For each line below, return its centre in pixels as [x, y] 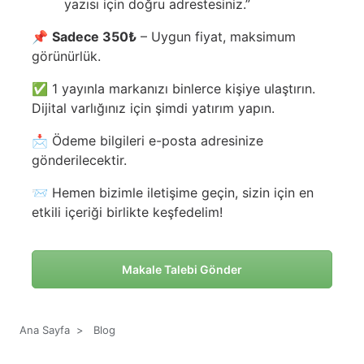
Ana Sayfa [45, 330]
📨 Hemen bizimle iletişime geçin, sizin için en [173, 193]
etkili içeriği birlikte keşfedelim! [127, 212]
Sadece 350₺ [94, 37]
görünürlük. [66, 56]
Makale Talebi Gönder [182, 269]
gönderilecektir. [79, 160]
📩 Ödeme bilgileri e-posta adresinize [147, 141]
